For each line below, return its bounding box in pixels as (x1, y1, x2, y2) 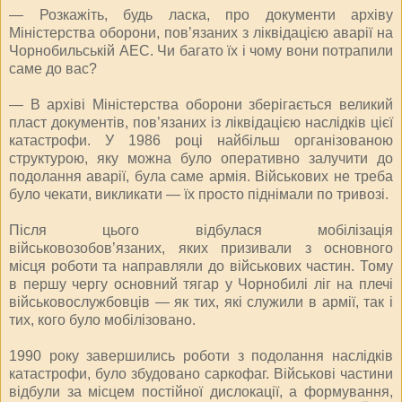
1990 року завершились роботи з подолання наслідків (9, 347, 393, 363)
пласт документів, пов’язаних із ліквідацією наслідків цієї (9, 114, 393, 130)
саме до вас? (9, 60, 97, 76)
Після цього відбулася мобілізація (9, 222, 393, 238)
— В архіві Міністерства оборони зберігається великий (9, 96, 393, 112)
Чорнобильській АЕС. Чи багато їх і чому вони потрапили (9, 42, 393, 58)
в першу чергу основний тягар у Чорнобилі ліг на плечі (9, 275, 393, 292)
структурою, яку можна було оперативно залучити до (9, 150, 393, 166)
